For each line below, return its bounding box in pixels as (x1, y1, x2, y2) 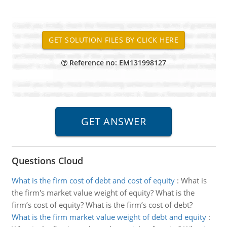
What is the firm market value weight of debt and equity (11, 212, 206, 222)
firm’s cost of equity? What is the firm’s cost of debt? (11, 200, 193, 210)
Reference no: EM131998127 (67, 58, 166, 67)
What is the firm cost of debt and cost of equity (11, 175, 175, 185)
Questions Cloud (11, 155, 83, 167)
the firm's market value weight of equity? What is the (11, 187, 195, 198)
